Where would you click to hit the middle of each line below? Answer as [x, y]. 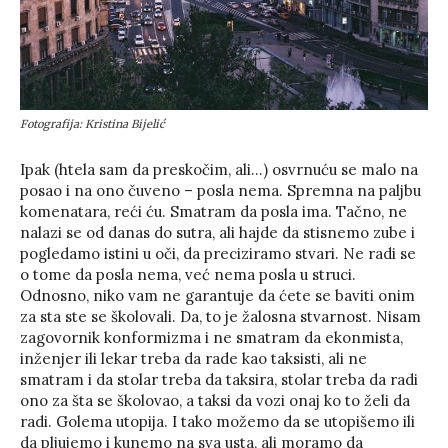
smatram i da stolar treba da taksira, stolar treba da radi [219, 379]
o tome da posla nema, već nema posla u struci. [188, 274]
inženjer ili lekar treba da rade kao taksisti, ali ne [193, 358]
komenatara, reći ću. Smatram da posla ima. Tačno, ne [213, 211]
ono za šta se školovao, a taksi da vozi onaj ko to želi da [215, 400]
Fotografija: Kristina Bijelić [92, 123]
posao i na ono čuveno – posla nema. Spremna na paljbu [220, 190]
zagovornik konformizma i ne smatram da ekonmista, [211, 337]
